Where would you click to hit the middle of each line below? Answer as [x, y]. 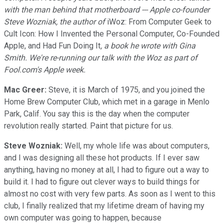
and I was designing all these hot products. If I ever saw [102, 157]
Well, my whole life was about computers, [136, 145]
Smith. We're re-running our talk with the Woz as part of [101, 57]
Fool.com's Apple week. [45, 69]
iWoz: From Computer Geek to [158, 21]
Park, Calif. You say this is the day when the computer [97, 113]
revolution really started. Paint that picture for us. [88, 125]
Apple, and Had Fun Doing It [52, 45]
